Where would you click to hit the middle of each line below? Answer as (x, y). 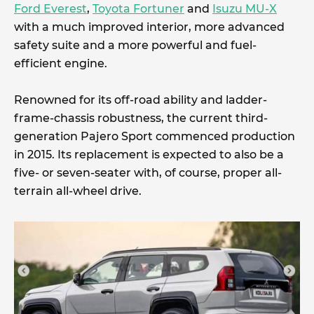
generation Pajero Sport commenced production (155, 136)
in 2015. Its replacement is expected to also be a (149, 155)
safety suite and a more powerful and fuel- (135, 45)
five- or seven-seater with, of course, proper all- (148, 173)
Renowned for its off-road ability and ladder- (141, 100)
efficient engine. (61, 63)
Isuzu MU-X (245, 9)
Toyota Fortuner (138, 9)
